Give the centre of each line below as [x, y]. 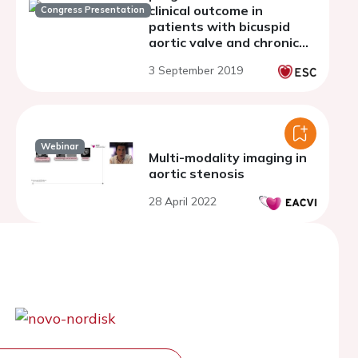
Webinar [60, 147]
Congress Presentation [93, 10]
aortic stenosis [197, 173]
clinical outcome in [206, 10]
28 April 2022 [183, 201]
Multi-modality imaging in [228, 157]
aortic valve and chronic [224, 42]
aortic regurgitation [212, 58]
